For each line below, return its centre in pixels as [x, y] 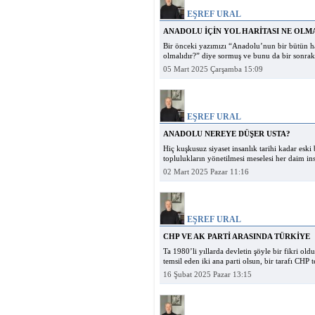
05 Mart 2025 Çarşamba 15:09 [213, 69]
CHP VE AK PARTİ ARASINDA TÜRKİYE [237, 237]
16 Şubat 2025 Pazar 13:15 [207, 275]
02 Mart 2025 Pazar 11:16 [206, 172]
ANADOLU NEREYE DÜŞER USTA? [227, 134]
